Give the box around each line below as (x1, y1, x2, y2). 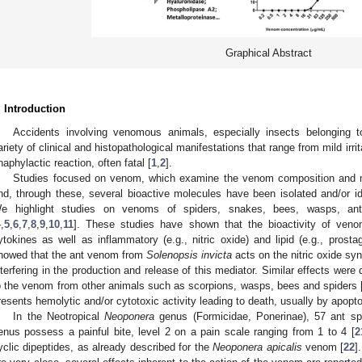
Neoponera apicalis (213, 340, 302, 353)
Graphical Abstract (225, 46, 312, 59)
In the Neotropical (13, 309, 105, 322)
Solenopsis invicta (146, 248, 232, 261)
